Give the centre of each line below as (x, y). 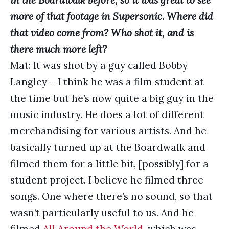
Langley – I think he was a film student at (107, 82)
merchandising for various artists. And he (108, 131)
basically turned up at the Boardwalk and (108, 147)
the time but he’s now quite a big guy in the (112, 98)
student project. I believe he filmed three (107, 180)
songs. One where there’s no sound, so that (111, 196)
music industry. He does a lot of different (107, 114)
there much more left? (59, 49)
